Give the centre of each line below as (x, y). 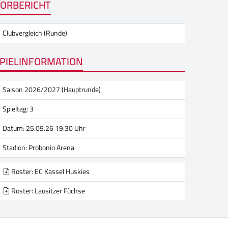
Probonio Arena (51, 148)
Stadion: (16, 148)
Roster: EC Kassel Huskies (50, 172)
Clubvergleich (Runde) (35, 33)
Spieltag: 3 (18, 109)
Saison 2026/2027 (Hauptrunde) (52, 90)
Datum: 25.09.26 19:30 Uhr (44, 128)
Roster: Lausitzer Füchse (47, 191)
